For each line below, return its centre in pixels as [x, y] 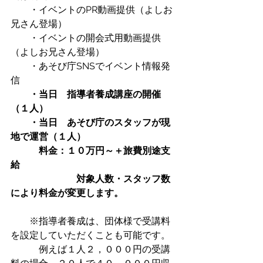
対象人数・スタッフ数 [90, 179]
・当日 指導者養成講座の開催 [95, 95]
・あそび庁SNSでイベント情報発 [90, 66]
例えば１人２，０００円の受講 [90, 249]
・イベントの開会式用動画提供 [86, 38]
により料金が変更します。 [67, 193]
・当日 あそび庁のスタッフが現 [90, 123]
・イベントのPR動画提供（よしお [92, 10]
